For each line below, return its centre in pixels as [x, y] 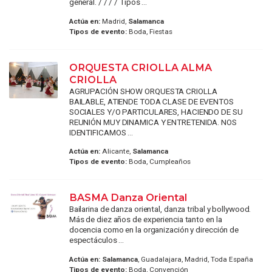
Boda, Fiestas [149, 31]
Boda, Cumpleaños [158, 162]
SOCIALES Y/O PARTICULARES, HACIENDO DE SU [156, 111]
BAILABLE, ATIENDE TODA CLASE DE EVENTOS [151, 101]
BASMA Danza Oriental [128, 198]
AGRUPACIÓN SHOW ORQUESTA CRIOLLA [143, 91]
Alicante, [116, 151]
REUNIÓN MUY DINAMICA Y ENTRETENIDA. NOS [153, 122]
